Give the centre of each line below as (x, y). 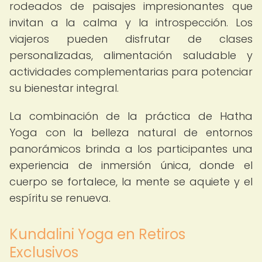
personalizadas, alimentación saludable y (131, 55)
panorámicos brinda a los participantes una (131, 149)
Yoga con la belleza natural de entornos (131, 132)
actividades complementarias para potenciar (131, 72)
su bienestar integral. (64, 88)
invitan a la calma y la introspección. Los (131, 23)
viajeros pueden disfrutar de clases (131, 39)
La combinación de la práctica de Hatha (131, 116)
